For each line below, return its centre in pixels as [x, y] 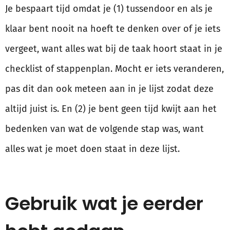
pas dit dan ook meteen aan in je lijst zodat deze [109, 89]
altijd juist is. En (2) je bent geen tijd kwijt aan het [111, 109]
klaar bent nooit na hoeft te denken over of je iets [113, 29]
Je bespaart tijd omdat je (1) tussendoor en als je [109, 9]
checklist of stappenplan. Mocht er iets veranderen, [114, 69]
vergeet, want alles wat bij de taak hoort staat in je [114, 49]
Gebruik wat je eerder [104, 204]
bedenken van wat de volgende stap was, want [104, 129]
